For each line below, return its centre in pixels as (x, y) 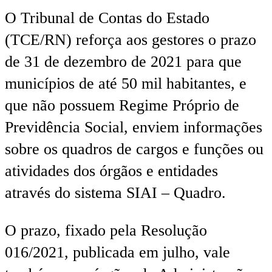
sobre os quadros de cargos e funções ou (134, 149)
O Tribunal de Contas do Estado (107, 18)
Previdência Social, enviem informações (134, 127)
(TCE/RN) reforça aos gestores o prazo (131, 40)
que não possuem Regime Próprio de (122, 106)
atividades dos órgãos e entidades (111, 171)
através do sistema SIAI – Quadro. (115, 193)
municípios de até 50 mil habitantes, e (126, 84)
